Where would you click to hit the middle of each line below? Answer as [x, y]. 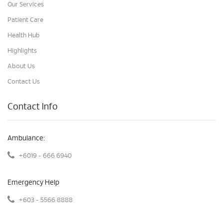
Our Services [26, 5]
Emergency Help [33, 183]
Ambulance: [26, 138]
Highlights [22, 51]
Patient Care [25, 20]
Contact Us [24, 82]
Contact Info [33, 107]
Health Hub [24, 36]
